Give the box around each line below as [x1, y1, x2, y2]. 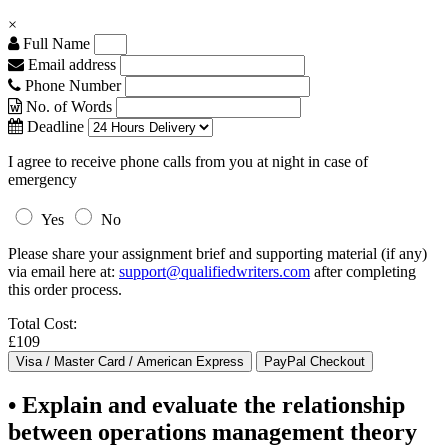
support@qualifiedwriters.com [119, 263, 310, 280]
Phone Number [21, 77, 125, 94]
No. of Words [22, 98, 116, 115]
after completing [310, 263, 416, 280]
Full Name [19, 35, 90, 52]
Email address [24, 56, 116, 73]
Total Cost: [8, 315, 77, 332]
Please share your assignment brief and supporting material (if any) [8, 245, 427, 262]
